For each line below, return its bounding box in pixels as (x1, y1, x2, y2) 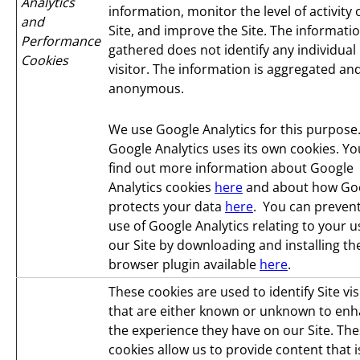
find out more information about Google (108, 158, 354, 177)
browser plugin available (108, 255, 260, 273)
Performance (21, 32, 100, 51)
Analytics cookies (108, 178, 215, 196)
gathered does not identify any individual (108, 41, 356, 59)
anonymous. (108, 80, 184, 98)
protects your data (108, 197, 225, 215)
